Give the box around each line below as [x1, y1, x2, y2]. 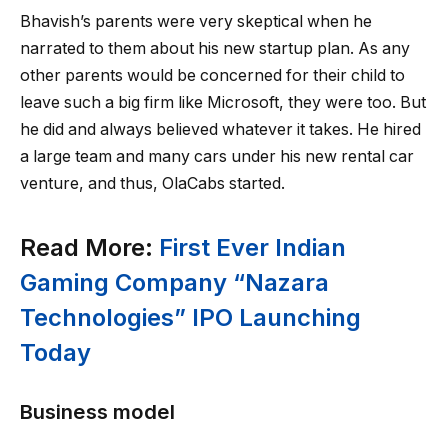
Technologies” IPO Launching [20, 302, 361, 332]
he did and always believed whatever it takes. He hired [20, 120, 421, 140]
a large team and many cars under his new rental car [20, 147, 414, 167]
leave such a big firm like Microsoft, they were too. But [20, 93, 426, 113]
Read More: [20, 232, 159, 262]
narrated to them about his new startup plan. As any [20, 39, 410, 59]
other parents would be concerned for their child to [20, 66, 405, 86]
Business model [20, 399, 175, 425]
